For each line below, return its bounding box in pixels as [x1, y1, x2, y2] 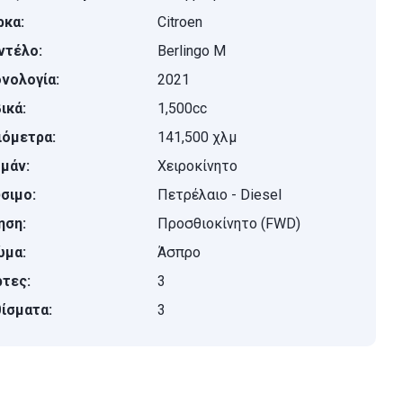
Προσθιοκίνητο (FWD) [157, 215, 301, 232]
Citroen [157, 13, 203, 31]
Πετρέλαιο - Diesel [157, 186, 282, 203]
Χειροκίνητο [157, 157, 238, 175]
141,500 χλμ [157, 129, 237, 146]
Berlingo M [157, 42, 227, 59]
